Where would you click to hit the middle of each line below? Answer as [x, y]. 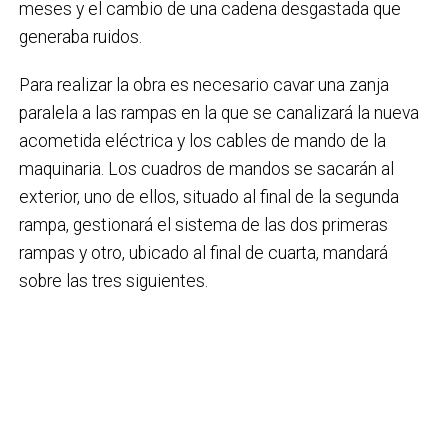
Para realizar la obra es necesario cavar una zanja [203, 84]
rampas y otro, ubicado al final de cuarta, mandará [203, 252]
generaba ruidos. [80, 36]
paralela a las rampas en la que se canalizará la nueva [218, 112]
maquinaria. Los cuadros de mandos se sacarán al [206, 168]
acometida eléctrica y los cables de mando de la [202, 140]
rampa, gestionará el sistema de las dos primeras [203, 224]
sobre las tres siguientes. [113, 280]
